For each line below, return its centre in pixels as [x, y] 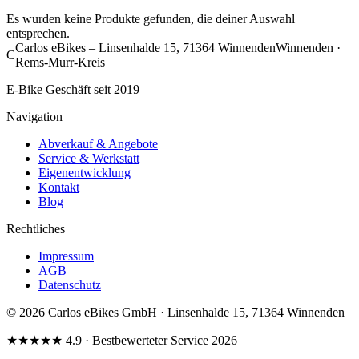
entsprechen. [38, 33]
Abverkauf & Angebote [98, 143]
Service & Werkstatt [89, 158]
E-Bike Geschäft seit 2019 [73, 89]
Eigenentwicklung [85, 172]
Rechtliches [36, 228]
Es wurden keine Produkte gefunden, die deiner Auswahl [151, 18]
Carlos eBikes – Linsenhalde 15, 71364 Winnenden [145, 47]
